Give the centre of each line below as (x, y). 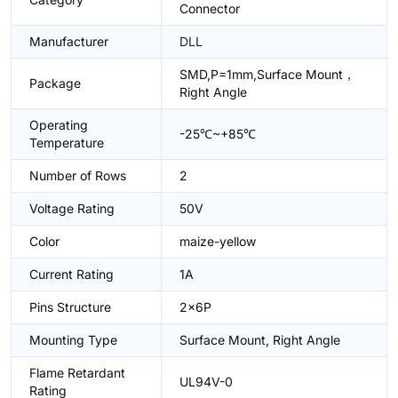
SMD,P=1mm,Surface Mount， (267, 74)
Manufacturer (69, 41)
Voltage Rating (72, 208)
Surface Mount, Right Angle (260, 340)
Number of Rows (78, 175)
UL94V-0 (206, 382)
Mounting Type (73, 340)
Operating (59, 125)
